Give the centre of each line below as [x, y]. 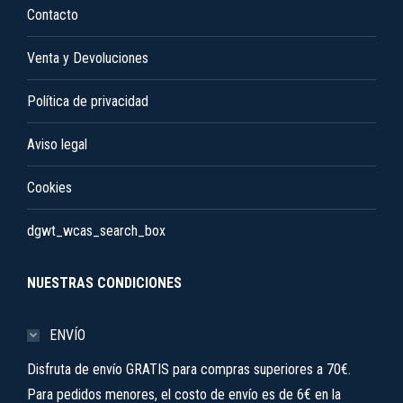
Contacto [53, 15]
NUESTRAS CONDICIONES [104, 283]
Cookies [49, 188]
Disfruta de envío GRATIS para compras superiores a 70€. [189, 369]
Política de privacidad [88, 101]
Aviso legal [57, 144]
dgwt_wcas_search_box [96, 231]
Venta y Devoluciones [88, 58]
